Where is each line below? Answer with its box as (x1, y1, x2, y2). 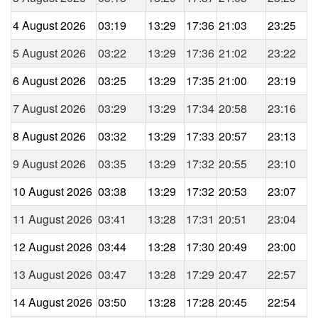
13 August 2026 (13, 265, 92, 283)
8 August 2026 (13, 127, 86, 144)
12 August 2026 (13, 238, 92, 255)
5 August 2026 (13, 44, 86, 61)
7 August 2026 (13, 99, 86, 116)
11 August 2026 (13, 210, 92, 227)
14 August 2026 (13, 293, 92, 310)
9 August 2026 (13, 155, 86, 172)
